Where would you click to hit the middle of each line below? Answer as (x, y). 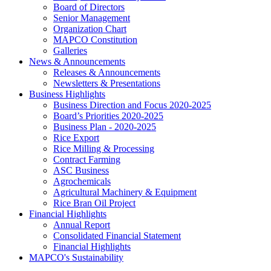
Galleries (70, 51)
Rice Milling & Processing (104, 149)
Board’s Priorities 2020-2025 (108, 116)
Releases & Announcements (107, 73)
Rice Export (76, 138)
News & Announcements (77, 62)
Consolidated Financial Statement (117, 236)
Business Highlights (67, 94)
